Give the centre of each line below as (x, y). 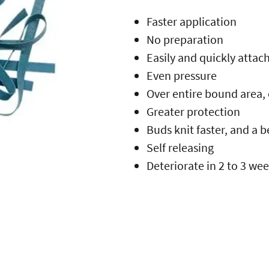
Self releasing (180, 147)
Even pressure (182, 75)
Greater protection (193, 111)
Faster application (192, 21)
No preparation (185, 39)
